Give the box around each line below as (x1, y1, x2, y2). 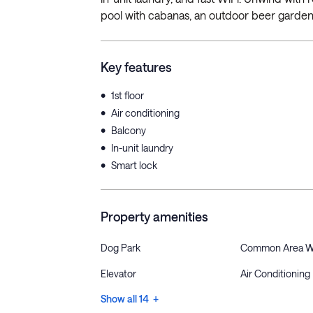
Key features (101, 59, 172, 75)
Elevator (101, 268, 136, 279)
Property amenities (101, 209, 208, 224)
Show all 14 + (101, 293, 159, 305)
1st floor (111, 89, 144, 101)
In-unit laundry (111, 142, 173, 154)
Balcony (111, 124, 146, 136)
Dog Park (101, 242, 140, 254)
